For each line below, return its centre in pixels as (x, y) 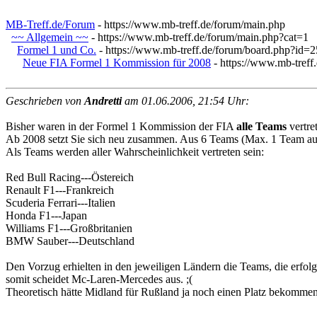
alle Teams (261, 126)
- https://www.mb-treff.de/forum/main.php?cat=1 (198, 37)
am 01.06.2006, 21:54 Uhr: (185, 101)
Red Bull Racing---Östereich (70, 177)
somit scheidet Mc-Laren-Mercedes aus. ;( (99, 279)
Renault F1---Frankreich (60, 190)
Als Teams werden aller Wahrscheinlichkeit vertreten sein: (135, 152)
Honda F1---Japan (46, 215)
